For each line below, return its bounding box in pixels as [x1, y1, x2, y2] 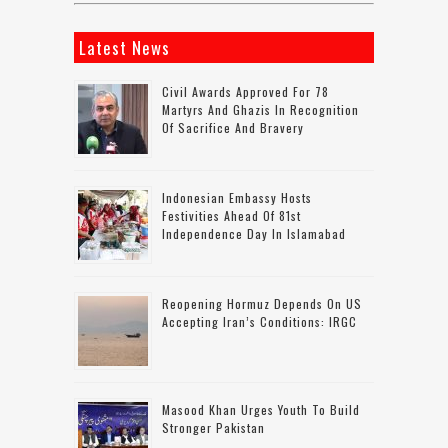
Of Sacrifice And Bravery [162, 118, 304, 136]
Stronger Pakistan [162, 418, 265, 436]
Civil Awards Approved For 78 [162, 82, 329, 100]
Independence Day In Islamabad [162, 224, 346, 242]
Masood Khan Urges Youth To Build [162, 400, 360, 418]
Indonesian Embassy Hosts [162, 188, 312, 206]
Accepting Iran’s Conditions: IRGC [162, 312, 357, 330]
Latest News [79, 34, 170, 60]
